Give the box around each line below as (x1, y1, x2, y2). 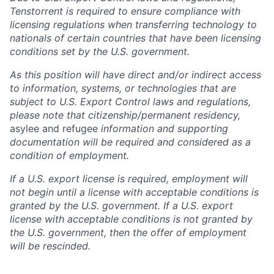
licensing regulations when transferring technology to (10, 18, 257, 31)
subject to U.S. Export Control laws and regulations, (10, 95, 251, 108)
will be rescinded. (10, 240, 91, 253)
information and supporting (101, 122, 228, 135)
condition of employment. (10, 149, 129, 162)
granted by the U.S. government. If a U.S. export (10, 199, 233, 212)
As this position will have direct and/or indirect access (10, 68, 261, 81)
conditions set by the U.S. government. (10, 45, 190, 58)
